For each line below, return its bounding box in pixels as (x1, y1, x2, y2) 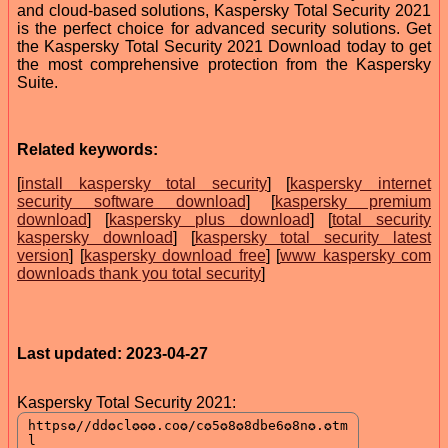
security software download (17, 192, 246, 210)
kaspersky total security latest (194, 228, 432, 246)
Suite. (17, 73, 58, 91)
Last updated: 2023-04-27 (17, 344, 208, 362)
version (17, 246, 69, 264)
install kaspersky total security (21, 174, 267, 192)
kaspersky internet (290, 174, 432, 192)
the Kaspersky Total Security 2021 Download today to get (17, 37, 431, 55)
